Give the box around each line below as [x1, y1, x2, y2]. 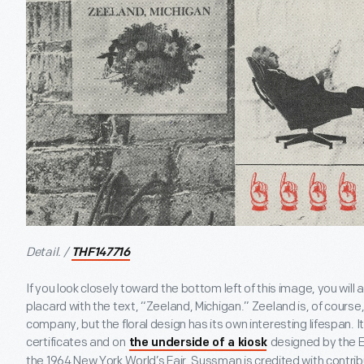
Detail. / [26, 244, 70, 260]
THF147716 [71, 246, 130, 259]
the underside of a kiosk [128, 336, 267, 349]
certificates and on [26, 334, 128, 350]
